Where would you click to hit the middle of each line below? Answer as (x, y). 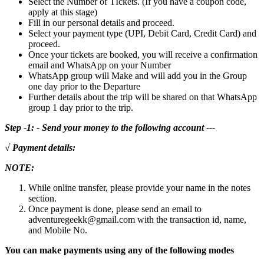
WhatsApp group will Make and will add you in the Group (138, 75)
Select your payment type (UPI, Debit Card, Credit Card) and (142, 33)
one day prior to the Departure (85, 86)
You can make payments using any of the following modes (119, 250)
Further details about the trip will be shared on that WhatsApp (143, 97)
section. (42, 198)
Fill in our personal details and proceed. (101, 22)
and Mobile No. (58, 230)
